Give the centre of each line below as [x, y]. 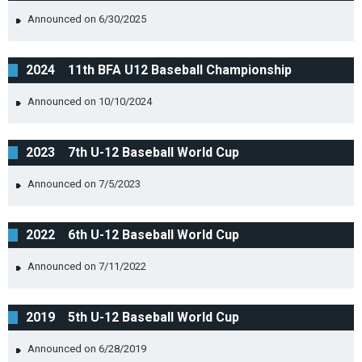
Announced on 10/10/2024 [90, 101]
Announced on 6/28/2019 [87, 349]
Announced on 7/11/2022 [87, 266]
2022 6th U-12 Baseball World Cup [133, 235]
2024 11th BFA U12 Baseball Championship [159, 70]
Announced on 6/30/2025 [87, 19]
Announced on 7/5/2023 [84, 184]
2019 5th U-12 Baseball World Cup [133, 317]
